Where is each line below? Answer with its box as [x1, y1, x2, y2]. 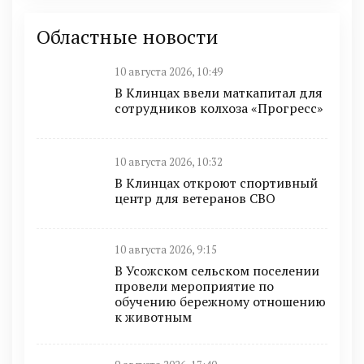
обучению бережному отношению [115, 292, 326, 310]
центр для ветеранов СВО [115, 189, 275, 208]
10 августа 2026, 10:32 [115, 155, 223, 170]
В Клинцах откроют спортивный [115, 174, 318, 193]
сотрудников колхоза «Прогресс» [115, 99, 323, 118]
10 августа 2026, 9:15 [115, 242, 217, 257]
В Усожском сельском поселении [115, 261, 319, 279]
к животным [115, 307, 192, 326]
